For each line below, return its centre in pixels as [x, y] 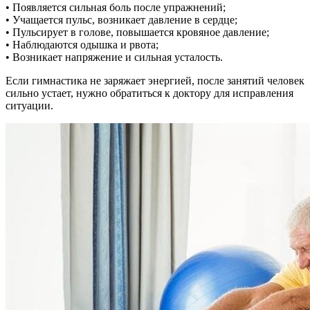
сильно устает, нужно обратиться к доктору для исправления [149, 93]
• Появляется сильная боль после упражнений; [116, 8]
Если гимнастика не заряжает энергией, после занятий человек [155, 81]
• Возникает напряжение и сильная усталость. [114, 57]
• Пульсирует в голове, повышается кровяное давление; [137, 33]
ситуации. [29, 106]
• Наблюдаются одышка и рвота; [82, 45]
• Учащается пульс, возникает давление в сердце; [121, 20]
